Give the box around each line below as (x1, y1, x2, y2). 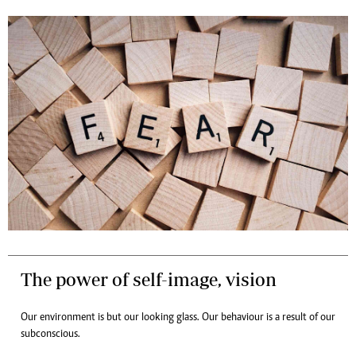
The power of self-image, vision (21, 269, 277, 291)
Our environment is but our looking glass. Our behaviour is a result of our (21, 312, 335, 324)
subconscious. (21, 329, 80, 341)
